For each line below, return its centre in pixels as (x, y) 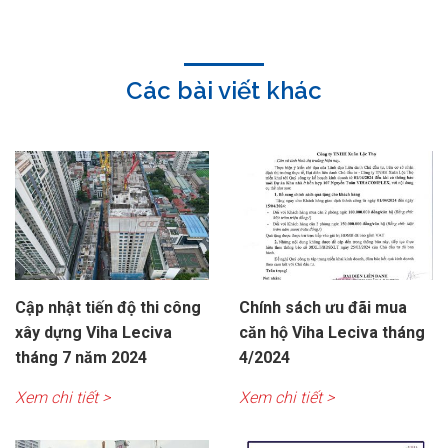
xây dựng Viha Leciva (93, 333)
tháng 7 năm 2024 (81, 358)
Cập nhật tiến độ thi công (108, 308)
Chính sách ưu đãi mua (323, 308)
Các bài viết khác (224, 90)
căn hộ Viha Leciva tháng (332, 333)
